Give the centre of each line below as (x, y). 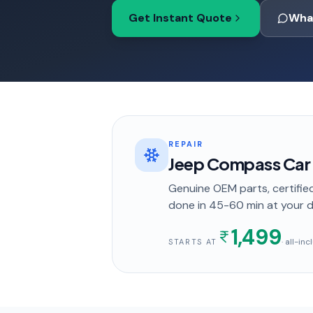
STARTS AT (193, 242)
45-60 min (236, 205)
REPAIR (186, 144)
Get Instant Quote (180, 18)
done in (189, 205)
